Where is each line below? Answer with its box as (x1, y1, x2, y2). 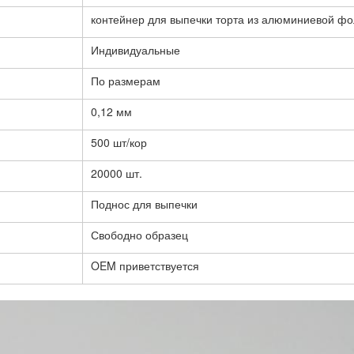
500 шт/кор (91, 134, 147, 151)
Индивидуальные (91, 42, 180, 58)
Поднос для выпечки (91, 196, 198, 213)
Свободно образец (91, 227, 188, 243)
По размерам (91, 73, 160, 89)
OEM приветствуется (91, 258, 199, 274)
